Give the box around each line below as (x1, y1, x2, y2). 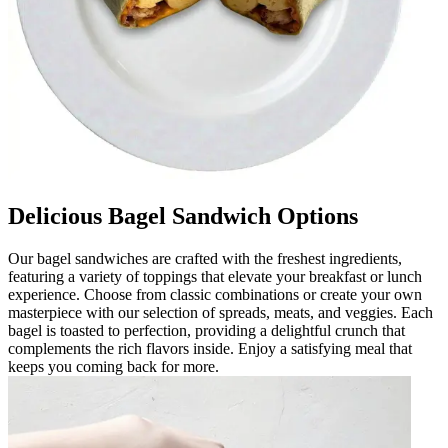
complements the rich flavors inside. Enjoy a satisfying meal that (8, 339, 412, 357)
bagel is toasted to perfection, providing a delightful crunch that (8, 321, 405, 339)
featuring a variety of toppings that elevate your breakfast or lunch (8, 267, 422, 285)
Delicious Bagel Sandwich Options (8, 202, 358, 229)
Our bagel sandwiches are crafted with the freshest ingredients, (8, 249, 402, 267)
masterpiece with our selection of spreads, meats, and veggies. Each (8, 303, 433, 321)
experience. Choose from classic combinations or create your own (8, 285, 422, 303)
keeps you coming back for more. (8, 357, 219, 375)
